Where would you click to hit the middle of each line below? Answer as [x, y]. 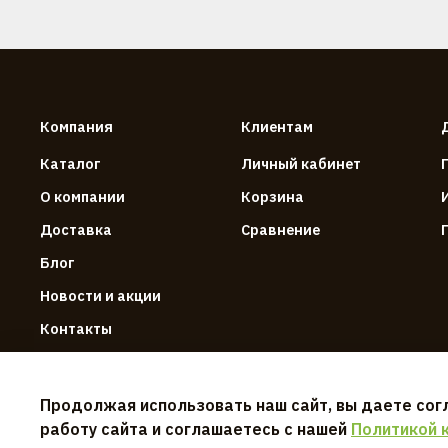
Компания [76, 126]
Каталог [70, 163]
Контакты [76, 328]
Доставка [76, 229]
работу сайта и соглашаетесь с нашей [195, 429]
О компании [82, 196]
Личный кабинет [301, 163]
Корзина [272, 196]
